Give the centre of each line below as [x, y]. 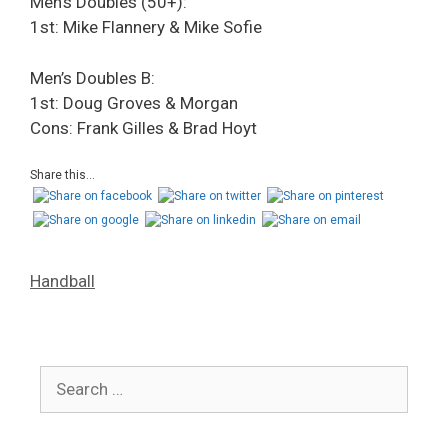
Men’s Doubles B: [92, 77]
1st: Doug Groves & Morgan [134, 102]
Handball [62, 281]
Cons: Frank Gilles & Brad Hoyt [143, 127]
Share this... [62, 175]
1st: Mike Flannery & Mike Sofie [146, 27]
